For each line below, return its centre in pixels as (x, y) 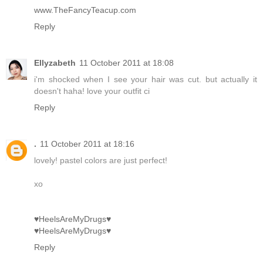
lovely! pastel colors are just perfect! (101, 161)
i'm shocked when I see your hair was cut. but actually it (146, 80)
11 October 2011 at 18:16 (87, 144)
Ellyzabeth (55, 63)
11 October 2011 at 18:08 (127, 63)
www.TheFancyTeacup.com (85, 10)
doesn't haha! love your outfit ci (92, 91)
